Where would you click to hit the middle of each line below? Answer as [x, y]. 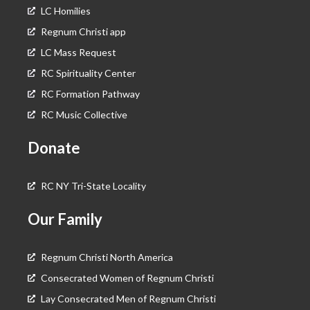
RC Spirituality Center [88, 73]
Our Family [65, 219]
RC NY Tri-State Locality [93, 186]
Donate [54, 148]
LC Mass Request [78, 52]
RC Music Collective [84, 115]
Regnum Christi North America [107, 257]
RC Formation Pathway [90, 94]
